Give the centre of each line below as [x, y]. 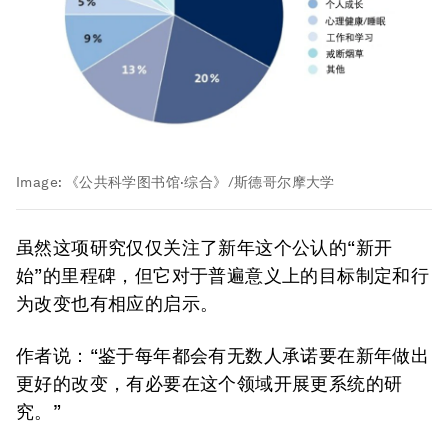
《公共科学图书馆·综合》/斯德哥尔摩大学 [199, 181]
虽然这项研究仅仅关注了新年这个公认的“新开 [204, 247]
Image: [40, 181]
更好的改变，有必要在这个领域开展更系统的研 [209, 383]
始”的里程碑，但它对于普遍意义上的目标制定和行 [223, 275]
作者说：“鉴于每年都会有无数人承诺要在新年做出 [223, 355]
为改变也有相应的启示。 [117, 303]
